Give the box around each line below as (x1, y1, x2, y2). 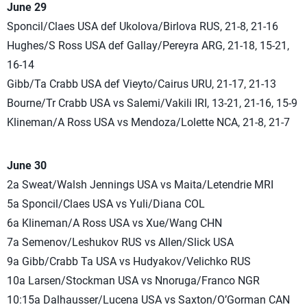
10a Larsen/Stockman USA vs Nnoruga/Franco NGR (7, 273, 260, 287)
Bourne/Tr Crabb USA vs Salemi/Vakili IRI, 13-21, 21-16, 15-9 (7, 96, 297, 110)
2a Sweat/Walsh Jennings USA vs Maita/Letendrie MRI (7, 177, 273, 191)
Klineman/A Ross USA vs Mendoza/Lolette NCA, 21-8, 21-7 (7, 115, 290, 129)
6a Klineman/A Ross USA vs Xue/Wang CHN (7, 216, 222, 230)
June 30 (7, 158, 47, 172)
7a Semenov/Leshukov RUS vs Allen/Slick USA (7, 235, 234, 249)
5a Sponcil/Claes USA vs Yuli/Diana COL (7, 197, 205, 210)
